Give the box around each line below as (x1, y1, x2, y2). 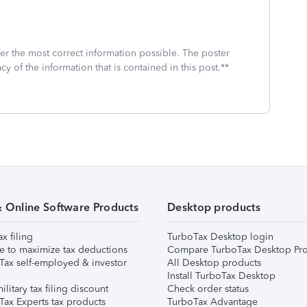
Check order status (167, 283, 249, 295)
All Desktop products (167, 257, 261, 269)
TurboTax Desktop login (167, 231, 273, 243)
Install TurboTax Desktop (167, 270, 275, 282)
